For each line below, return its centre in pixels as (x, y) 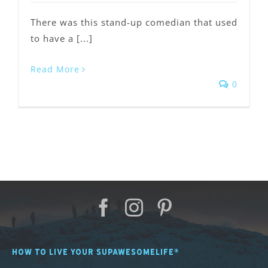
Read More (55, 69)
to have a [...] (62, 39)
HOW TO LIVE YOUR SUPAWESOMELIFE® (95, 252)
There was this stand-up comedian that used (134, 22)
